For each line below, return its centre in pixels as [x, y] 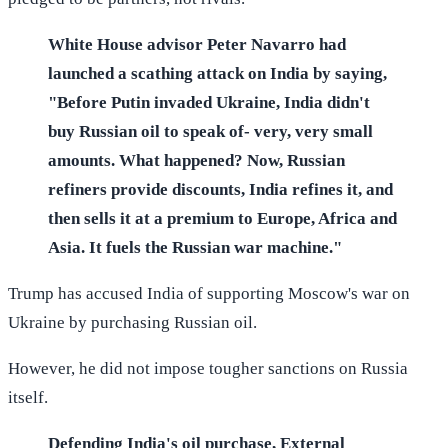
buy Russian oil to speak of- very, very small [210, 131]
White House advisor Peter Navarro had [197, 44]
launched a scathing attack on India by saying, [217, 73]
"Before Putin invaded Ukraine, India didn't [209, 102]
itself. [28, 397]
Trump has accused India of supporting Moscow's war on [209, 293]
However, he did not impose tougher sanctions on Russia [208, 368]
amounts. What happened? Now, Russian [196, 160]
